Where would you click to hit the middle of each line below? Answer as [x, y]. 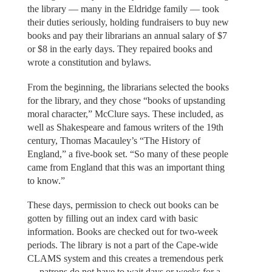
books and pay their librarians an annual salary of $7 [127, 36]
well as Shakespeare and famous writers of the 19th [125, 127]
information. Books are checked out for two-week [122, 232]
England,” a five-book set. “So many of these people [127, 154]
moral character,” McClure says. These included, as [125, 114]
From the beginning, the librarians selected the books [128, 87]
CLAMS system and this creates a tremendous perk [125, 259]
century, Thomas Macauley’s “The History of [114, 140]
